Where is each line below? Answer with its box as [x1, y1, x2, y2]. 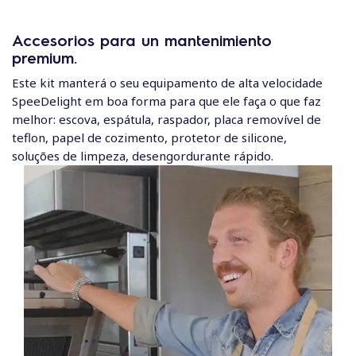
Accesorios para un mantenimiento [12, 29, 272, 51]
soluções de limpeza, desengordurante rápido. [12, 148, 273, 164]
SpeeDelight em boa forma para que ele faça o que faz [12, 93, 321, 110]
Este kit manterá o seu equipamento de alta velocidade [12, 75, 323, 91]
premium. [12, 47, 77, 68]
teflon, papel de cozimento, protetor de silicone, [12, 130, 287, 146]
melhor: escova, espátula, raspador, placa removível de [12, 111, 321, 128]
